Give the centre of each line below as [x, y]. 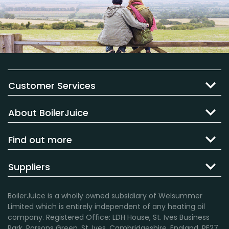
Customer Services [52, 86]
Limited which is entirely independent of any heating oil [106, 207]
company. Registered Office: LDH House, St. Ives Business [109, 217]
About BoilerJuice [48, 113]
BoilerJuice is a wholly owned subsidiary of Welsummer [105, 196]
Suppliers [29, 167]
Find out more [40, 140]
